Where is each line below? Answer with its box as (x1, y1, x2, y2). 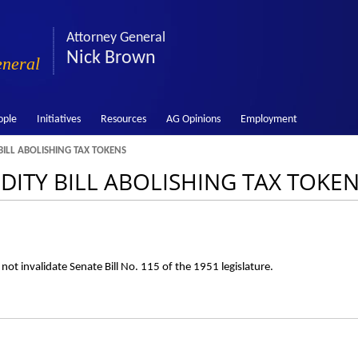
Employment (240, 113, 297, 125)
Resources (100, 113, 146, 125)
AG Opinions (165, 113, 221, 125)
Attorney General (66, 30, 165, 46)
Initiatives (36, 113, 81, 125)
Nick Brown (66, 49, 156, 68)
